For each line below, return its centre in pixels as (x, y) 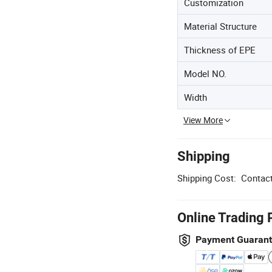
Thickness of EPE (220, 50)
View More (203, 120)
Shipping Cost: (207, 178)
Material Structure (220, 26)
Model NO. (205, 73)
